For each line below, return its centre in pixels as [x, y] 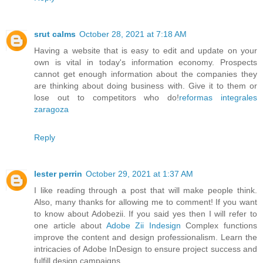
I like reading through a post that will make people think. [146, 190]
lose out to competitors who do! [107, 97]
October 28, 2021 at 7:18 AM [133, 34]
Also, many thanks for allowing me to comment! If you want [146, 202]
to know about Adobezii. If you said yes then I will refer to [146, 213]
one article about [70, 225]
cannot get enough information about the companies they [146, 74]
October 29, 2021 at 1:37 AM [139, 173]
